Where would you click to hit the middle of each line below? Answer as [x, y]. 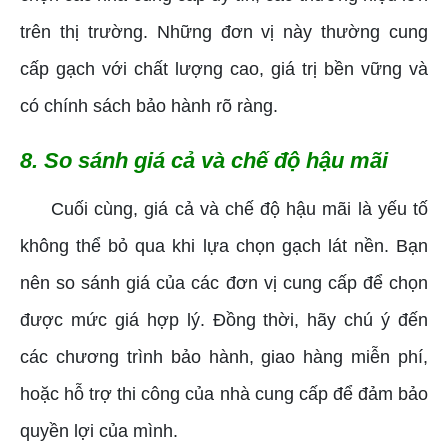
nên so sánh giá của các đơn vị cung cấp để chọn [224, 282]
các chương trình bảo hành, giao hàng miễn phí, [224, 356]
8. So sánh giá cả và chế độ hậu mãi [204, 160]
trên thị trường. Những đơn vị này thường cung [224, 31]
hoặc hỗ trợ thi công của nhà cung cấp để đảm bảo [224, 393]
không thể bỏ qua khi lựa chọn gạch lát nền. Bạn [224, 245]
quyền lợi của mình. [99, 430]
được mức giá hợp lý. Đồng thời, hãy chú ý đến [224, 319]
